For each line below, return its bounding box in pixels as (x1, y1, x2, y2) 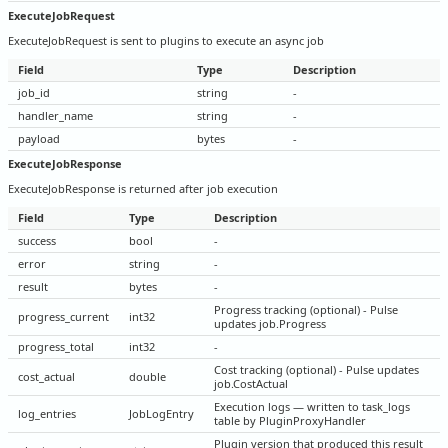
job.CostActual (214, 376, 288, 392)
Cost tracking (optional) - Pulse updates (214, 362, 419, 378)
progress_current (18, 309, 109, 325)
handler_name (18, 107, 93, 123)
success (18, 233, 56, 249)
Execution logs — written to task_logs (214, 399, 410, 415)
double (129, 369, 166, 385)
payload (18, 130, 60, 146)
